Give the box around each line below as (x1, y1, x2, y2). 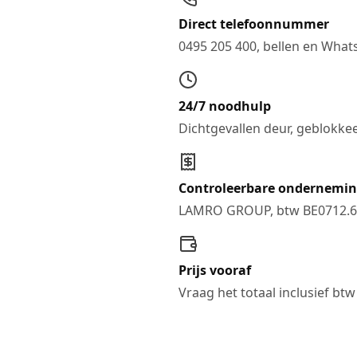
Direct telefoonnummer (178, 14, 329, 33)
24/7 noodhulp (178, 96, 271, 115)
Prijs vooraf (178, 261, 251, 279)
